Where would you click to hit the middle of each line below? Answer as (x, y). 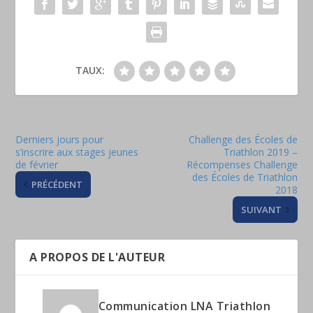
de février (37, 165)
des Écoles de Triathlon (245, 177)
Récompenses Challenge (242, 165)
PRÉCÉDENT (57, 185)
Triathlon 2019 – (260, 152)
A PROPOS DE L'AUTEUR (97, 257)
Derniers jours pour (60, 140)
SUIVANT (261, 210)
